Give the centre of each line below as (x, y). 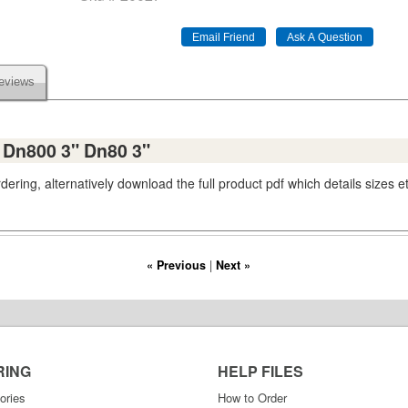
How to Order (252, 398)
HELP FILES (260, 371)
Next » (233, 265)
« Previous (176, 265)
